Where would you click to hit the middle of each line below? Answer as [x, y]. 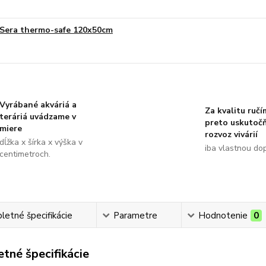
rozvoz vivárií [231, 134]
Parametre [136, 216]
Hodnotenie [223, 216]
